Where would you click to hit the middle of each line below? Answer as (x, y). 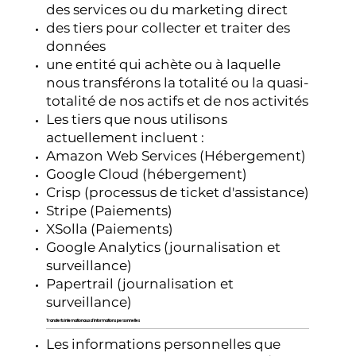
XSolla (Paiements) (110, 228)
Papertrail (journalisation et (140, 283)
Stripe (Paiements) (110, 210)
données (76, 46)
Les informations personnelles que (164, 344)
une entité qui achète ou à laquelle (164, 64)
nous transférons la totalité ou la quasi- (178, 82)
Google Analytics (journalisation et (164, 247)
